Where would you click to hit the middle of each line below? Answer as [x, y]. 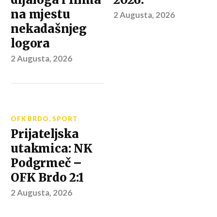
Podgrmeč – [46, 163]
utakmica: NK [52, 148]
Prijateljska [45, 134]
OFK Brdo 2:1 [47, 177]
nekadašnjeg [49, 29]
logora [30, 43]
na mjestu [40, 14]
